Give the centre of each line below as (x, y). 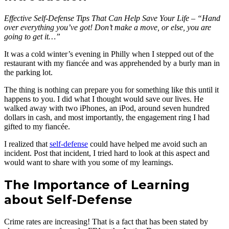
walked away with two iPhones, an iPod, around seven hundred (107, 108)
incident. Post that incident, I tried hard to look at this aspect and (107, 153)
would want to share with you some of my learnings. (89, 162)
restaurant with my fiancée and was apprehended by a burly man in (112, 63)
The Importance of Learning (97, 185)
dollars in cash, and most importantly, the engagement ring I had (107, 117)
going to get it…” (32, 37)
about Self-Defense (68, 199)
